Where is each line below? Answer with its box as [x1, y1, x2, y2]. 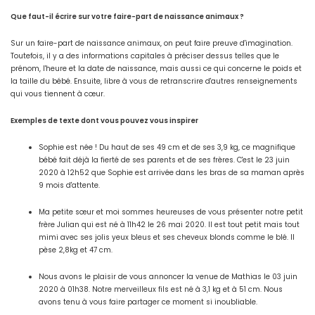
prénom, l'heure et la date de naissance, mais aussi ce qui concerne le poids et [11, 63, 302, 75]
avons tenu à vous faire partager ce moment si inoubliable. [39, 297, 257, 308]
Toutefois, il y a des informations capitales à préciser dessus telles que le [11, 51, 279, 62]
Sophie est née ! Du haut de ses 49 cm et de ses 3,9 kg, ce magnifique [39, 142, 295, 153]
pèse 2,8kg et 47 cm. [39, 245, 112, 256]
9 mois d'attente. [39, 180, 100, 191]
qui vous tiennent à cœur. [11, 89, 105, 100]
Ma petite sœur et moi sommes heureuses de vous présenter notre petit [39, 207, 303, 218]
